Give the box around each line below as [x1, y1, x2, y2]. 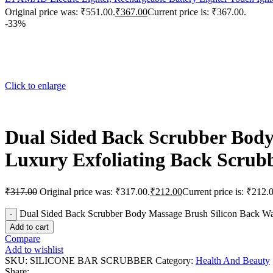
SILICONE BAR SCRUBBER [30, 255, 155, 266]
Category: [155, 255, 193, 266]
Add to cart [10, 222, 49, 232]
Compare [5, 233, 40, 244]
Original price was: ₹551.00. [5, 7, 115, 17]
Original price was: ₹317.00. [40, 186, 150, 197]
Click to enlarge [5, 80, 66, 91]
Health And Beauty [196, 255, 270, 266]
